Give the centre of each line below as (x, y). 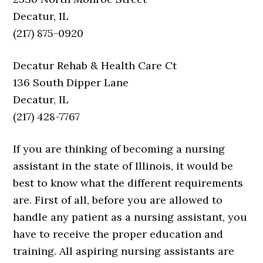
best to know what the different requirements (128, 183)
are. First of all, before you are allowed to (118, 200)
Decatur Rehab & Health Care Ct (95, 65)
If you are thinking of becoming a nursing (119, 149)
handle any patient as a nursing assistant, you (130, 217)
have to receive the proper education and (118, 234)
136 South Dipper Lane (71, 82)
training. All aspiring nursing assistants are (124, 251)
